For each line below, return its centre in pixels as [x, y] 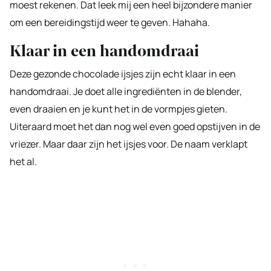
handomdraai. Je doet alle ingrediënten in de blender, [126, 91]
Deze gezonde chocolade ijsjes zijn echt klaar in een [123, 73]
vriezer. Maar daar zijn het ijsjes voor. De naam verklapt [129, 144]
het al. [23, 161]
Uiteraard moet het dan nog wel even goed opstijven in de [135, 126]
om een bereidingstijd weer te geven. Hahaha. [110, 22]
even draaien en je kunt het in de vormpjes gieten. [119, 109]
